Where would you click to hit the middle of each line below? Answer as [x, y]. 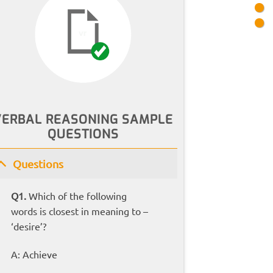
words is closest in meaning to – [79, 211]
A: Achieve [34, 254]
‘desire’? [28, 226]
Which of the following [77, 196]
